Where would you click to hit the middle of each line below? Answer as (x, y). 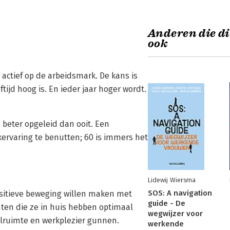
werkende (166, 224)
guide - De (167, 203)
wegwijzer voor (175, 214)
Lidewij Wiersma (172, 180)
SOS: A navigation (180, 193)
